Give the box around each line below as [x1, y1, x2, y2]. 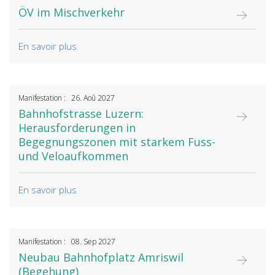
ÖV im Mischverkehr [18, 5, 125, 20]
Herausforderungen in [18, 120, 136, 136]
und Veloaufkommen [18, 149, 128, 164]
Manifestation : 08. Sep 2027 [18, 236, 115, 247]
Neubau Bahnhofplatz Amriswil [18, 250, 184, 265]
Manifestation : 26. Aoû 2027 [18, 93, 115, 104]
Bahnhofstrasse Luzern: [18, 106, 144, 122]
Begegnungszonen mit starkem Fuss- [18, 134, 215, 150]
